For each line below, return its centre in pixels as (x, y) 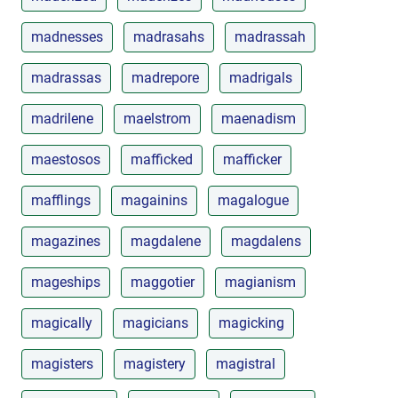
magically (62, 322)
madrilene (62, 118)
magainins (154, 200)
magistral (246, 363)
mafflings (61, 200)
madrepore (165, 77)
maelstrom (157, 118)
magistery (155, 363)
